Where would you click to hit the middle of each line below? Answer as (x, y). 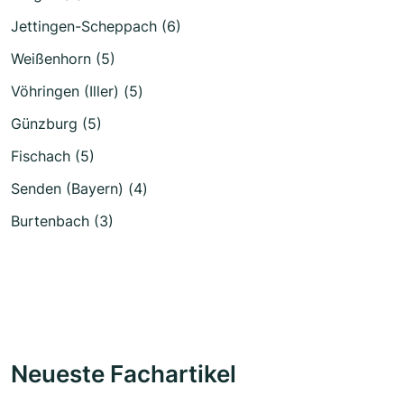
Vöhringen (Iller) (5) (77, 91)
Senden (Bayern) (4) (79, 188)
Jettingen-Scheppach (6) (96, 26)
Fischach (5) (53, 156)
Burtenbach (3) (62, 221)
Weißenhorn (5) (63, 59)
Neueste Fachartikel (124, 373)
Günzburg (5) (56, 124)
